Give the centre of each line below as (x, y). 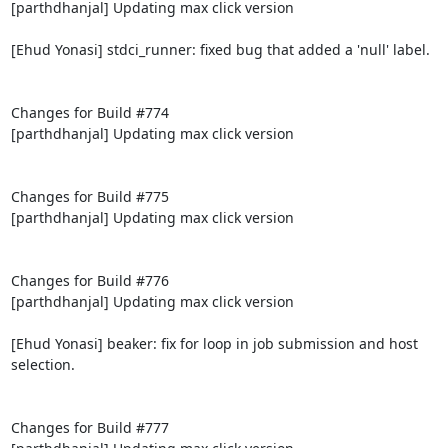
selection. (42, 364)
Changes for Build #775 (89, 196)
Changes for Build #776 (89, 280)
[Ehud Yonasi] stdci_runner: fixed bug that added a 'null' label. (220, 49)
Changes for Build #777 (89, 427)
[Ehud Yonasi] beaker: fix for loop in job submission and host (214, 343)
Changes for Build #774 (89, 112)
